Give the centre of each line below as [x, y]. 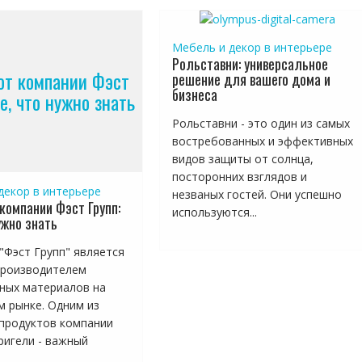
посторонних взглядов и [240, 177]
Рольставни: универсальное [250, 64]
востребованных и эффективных [263, 141]
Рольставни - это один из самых [261, 123]
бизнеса [195, 95]
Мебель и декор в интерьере [253, 47]
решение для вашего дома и [252, 79]
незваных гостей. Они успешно [257, 194]
